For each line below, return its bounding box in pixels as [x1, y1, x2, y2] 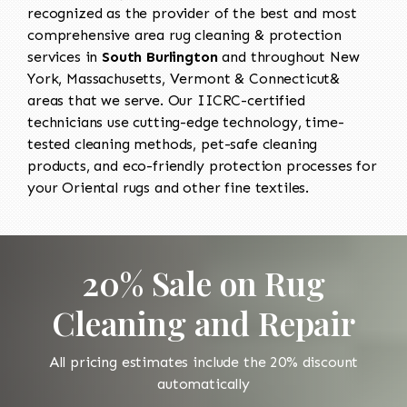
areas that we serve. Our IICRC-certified [27, 91, 305, 109]
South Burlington [102, 47, 218, 65]
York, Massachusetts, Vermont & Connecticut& [27, 69, 341, 87]
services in [27, 47, 103, 65]
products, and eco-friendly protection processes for [27, 156, 377, 174]
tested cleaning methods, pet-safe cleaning [27, 134, 318, 153]
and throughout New [217, 47, 360, 65]
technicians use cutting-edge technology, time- [27, 113, 344, 131]
